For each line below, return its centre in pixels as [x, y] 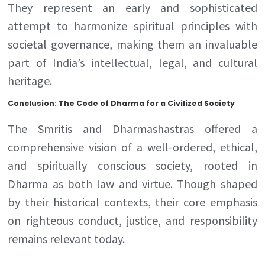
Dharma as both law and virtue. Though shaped [132, 183]
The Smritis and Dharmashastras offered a [132, 128]
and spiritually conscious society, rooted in [132, 165]
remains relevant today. [67, 238]
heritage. [30, 80]
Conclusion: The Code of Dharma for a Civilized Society [122, 103]
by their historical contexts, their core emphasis [132, 202]
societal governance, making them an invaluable [132, 44]
